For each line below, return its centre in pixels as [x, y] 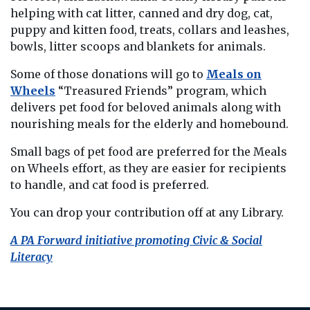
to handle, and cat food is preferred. [110, 184]
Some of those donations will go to [108, 74]
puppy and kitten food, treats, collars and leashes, [150, 29]
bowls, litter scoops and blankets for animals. [138, 46]
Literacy [31, 256]
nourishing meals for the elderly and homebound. [149, 124]
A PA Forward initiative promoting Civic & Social [136, 240]
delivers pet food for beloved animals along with [146, 107]
